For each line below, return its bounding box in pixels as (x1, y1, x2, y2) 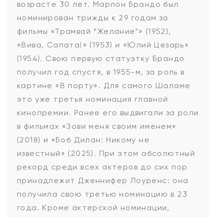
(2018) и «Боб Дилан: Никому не (17, 135, 150, 144)
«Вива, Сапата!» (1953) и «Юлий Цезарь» (17, 40, 189, 49)
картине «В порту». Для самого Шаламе (17, 81, 191, 90)
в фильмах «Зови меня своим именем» (17, 122, 177, 131)
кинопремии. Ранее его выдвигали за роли (17, 108, 199, 117)
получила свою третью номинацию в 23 (17, 189, 187, 199)
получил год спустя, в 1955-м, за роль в (17, 67, 185, 77)
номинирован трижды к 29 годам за (17, 13, 169, 22)
